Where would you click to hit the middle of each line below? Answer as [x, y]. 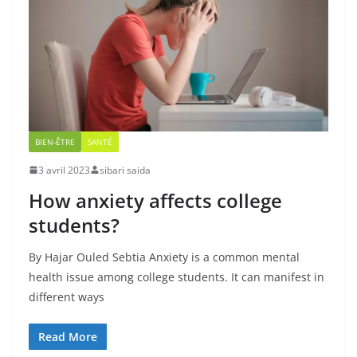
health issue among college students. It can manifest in [177, 277]
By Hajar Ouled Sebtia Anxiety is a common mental [164, 257]
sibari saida [125, 170]
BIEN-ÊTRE [55, 141]
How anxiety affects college [155, 200]
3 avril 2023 [64, 170]
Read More [68, 336]
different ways [67, 296]
